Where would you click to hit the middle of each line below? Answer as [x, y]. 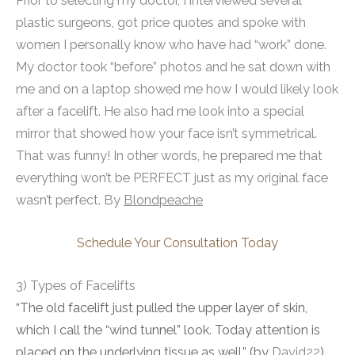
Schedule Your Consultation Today [177, 243]
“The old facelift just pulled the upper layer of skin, [162, 308]
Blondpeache [163, 200]
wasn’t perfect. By [70, 200]
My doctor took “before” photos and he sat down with [173, 67]
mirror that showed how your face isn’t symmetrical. [166, 133]
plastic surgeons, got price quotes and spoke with [161, 22]
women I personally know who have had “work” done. [171, 44]
